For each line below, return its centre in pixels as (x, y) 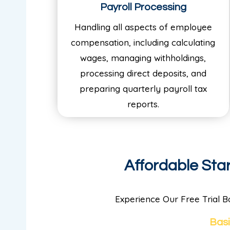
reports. (143, 104)
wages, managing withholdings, (143, 57)
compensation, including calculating (143, 42)
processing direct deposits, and (143, 73)
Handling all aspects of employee (143, 27)
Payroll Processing (143, 7)
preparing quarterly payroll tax (143, 88)
